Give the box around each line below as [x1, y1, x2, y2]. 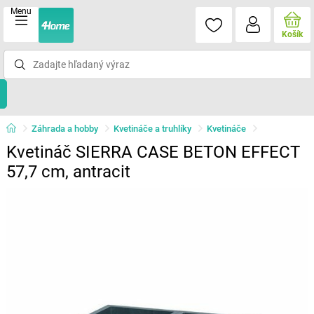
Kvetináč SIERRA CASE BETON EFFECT [6, 142, 300, 162]
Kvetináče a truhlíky [113, 123, 191, 134]
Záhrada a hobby [31, 123, 98, 134]
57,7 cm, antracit [6, 162, 130, 182]
